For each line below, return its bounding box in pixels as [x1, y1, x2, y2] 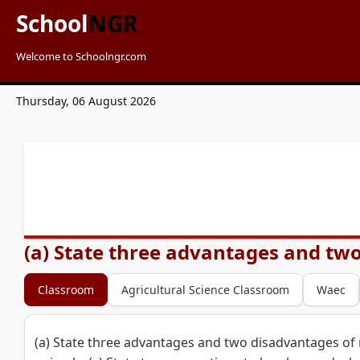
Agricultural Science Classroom [121, 282, 289, 297]
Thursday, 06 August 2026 [16, 93, 156, 108]
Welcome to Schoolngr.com [16, 49, 146, 63]
